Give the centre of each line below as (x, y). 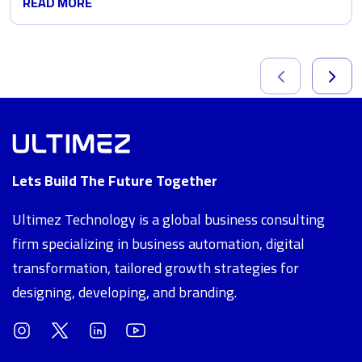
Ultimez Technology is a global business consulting (168, 220)
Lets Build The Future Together (115, 181)
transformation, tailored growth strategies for (156, 268)
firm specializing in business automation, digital (158, 244)
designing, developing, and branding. (124, 293)
